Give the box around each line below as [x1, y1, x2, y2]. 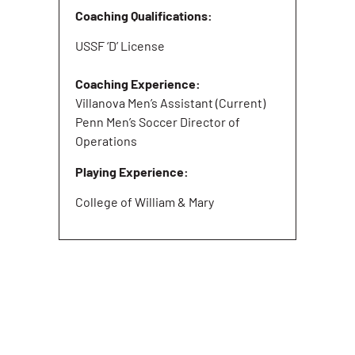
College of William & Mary [75, 194, 214, 210]
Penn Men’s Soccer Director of [75, 114, 240, 130]
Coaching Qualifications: [75, 7, 212, 23]
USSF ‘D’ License [75, 38, 165, 54]
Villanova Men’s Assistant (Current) [75, 95, 265, 111]
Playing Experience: [75, 163, 191, 179]
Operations [75, 133, 137, 149]
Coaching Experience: [75, 76, 200, 92]
